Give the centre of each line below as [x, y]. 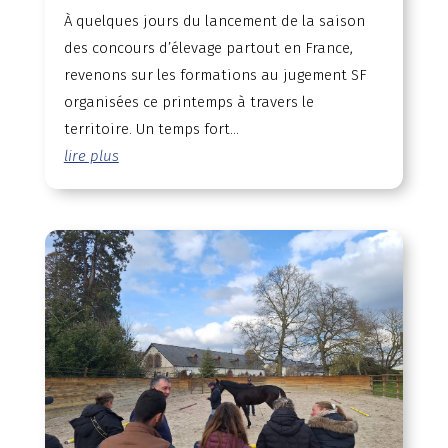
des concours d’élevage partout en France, [208, 47]
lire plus [91, 155]
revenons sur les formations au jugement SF [215, 74]
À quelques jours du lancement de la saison [214, 20]
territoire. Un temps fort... [151, 128]
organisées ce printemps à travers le [188, 101]
